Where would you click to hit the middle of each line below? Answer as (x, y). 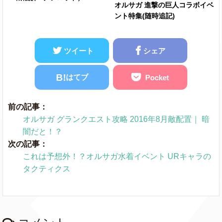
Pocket (157, 77)
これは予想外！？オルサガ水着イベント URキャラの (117, 157)
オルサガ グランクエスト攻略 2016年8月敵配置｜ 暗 (116, 119)
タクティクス (47, 169)
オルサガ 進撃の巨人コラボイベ (164, 5)
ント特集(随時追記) (145, 16)
